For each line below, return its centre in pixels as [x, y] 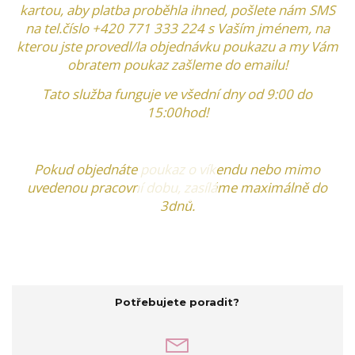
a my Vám [308, 47]
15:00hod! [177, 113]
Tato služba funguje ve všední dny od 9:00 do [177, 94]
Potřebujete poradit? [177, 302]
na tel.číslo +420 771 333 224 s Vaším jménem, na [177, 29]
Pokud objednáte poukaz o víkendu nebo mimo [177, 170]
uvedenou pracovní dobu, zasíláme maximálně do [177, 188]
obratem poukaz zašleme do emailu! [177, 65]
